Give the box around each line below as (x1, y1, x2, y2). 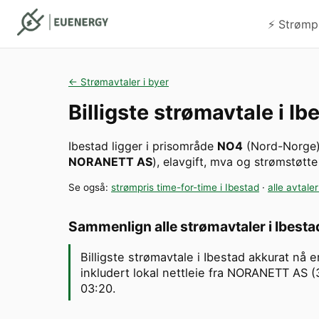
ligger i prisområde (108, 139, 217, 154)
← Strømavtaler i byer (68, 75, 169, 88)
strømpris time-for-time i (111, 182, 225, 194)
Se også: (68, 182, 111, 194)
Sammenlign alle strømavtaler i (68, 218, 275, 236)
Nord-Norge (251, 139, 316, 154)
